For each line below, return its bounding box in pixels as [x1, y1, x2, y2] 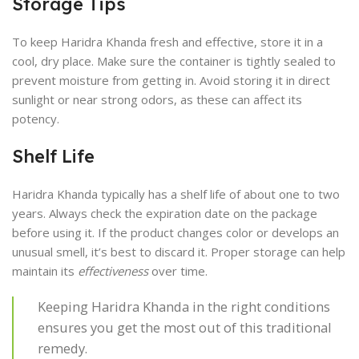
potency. [12, 111, 59, 127]
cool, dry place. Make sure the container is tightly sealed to [12, 53, 336, 69]
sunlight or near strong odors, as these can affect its [12, 91, 302, 107]
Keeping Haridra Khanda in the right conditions [38, 297, 330, 316]
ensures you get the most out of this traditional [38, 318, 332, 337]
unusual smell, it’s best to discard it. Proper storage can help [12, 244, 345, 260]
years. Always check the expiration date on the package [12, 205, 317, 221]
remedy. [38, 339, 87, 357]
